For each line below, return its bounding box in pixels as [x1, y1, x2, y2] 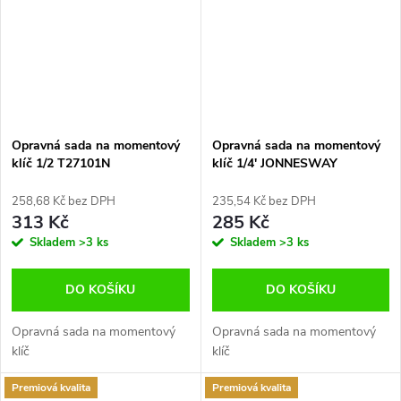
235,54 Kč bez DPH [211, 193, 316, 210]
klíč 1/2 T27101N [12, 155, 110, 173]
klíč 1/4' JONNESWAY [211, 155, 337, 173]
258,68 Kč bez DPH [12, 193, 115, 210]
